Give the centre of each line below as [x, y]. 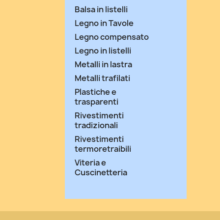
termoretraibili [103, 149]
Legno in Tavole [104, 23]
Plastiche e [96, 92]
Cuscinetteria [101, 172]
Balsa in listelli [101, 9]
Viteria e [90, 163]
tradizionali [96, 125]
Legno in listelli [103, 51]
